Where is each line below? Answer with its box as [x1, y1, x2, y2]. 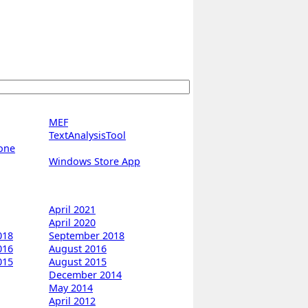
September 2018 [49, 229, 124, 243]
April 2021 [49, 203, 96, 217]
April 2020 [49, 216, 96, 230]
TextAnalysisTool [49, 129, 126, 142]
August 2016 [49, 242, 107, 256]
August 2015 [49, 255, 107, 269]
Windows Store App [49, 155, 140, 168]
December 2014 [49, 268, 122, 282]
